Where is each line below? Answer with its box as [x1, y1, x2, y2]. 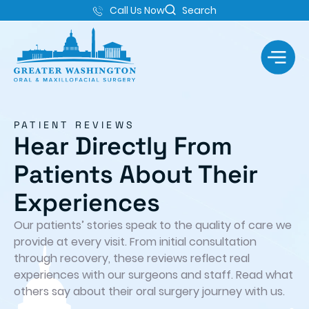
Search [182, 3, 217, 17]
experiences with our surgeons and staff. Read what [14, 267, 293, 283]
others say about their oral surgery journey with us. [14, 283, 285, 299]
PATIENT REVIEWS [14, 119, 135, 131]
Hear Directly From [14, 130, 232, 162]
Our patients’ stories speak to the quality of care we [14, 217, 292, 233]
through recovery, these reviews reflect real [14, 250, 250, 266]
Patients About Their [14, 159, 258, 190]
